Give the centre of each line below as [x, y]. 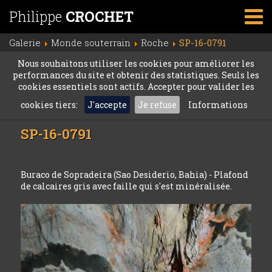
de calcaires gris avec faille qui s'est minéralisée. [127, 186]
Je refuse [157, 105]
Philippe [37, 16]
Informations [218, 105]
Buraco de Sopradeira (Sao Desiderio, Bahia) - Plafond [135, 175]
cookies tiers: [50, 105]
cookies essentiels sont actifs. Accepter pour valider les [136, 87]
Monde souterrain [91, 42]
